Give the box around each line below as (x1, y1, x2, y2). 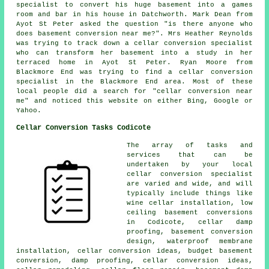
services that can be (127, 151, 253, 159)
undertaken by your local (127, 161, 253, 169)
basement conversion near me (37, 30, 152, 38)
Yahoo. (16, 107, 42, 115)
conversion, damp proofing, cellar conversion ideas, (16, 257, 253, 265)
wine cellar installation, (127, 199, 240, 207)
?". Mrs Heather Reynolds (151, 30, 253, 38)
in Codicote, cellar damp (127, 219, 253, 226)
